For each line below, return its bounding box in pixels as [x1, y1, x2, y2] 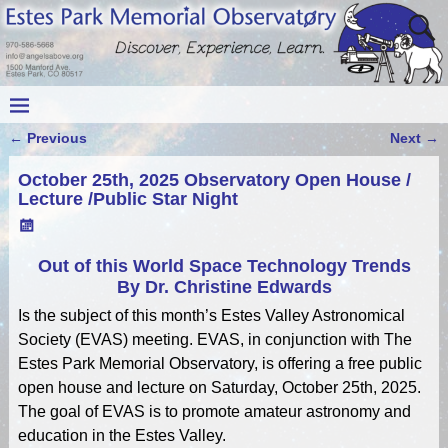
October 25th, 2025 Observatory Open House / [17, 169, 411, 190]
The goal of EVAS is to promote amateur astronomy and [17, 403, 411, 421]
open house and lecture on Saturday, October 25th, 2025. [17, 379, 421, 397]
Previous [22, 129, 87, 146]
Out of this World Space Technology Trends [37, 256, 411, 277]
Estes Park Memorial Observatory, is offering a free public [17, 355, 422, 373]
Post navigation [8, 141, 143, 162]
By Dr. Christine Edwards [116, 277, 332, 298]
